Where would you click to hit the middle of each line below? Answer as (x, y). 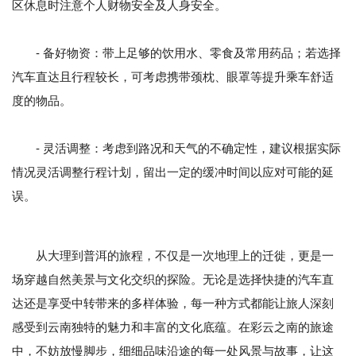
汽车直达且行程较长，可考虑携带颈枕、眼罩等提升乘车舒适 (173, 77)
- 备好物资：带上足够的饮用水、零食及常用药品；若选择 (176, 53)
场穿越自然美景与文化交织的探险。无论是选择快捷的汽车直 (173, 280)
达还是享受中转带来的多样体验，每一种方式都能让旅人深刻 (173, 304)
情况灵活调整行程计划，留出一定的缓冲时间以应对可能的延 (173, 172)
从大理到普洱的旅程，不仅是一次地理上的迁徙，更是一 (173, 256)
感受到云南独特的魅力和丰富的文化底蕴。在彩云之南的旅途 (173, 327)
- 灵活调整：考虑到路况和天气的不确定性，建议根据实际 (176, 149)
